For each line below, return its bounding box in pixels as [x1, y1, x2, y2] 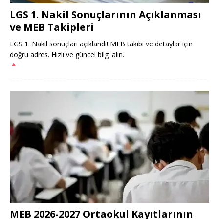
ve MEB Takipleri [10, 20, 94, 34]
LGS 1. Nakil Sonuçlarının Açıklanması [10, 7, 201, 21]
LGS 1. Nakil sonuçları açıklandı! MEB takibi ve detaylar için [10, 39, 193, 48]
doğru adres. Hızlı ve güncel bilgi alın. [10, 49, 124, 59]
